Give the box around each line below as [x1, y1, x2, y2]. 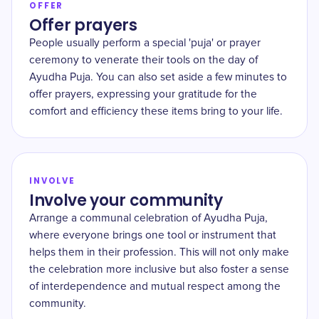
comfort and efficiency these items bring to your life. [29, 106, 283, 117]
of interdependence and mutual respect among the [29, 281, 281, 292]
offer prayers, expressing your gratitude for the [29, 89, 257, 100]
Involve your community [29, 189, 223, 211]
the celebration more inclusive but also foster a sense [29, 264, 289, 275]
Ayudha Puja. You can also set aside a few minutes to [29, 72, 287, 83]
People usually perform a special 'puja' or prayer [29, 38, 261, 48]
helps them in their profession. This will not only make [29, 247, 289, 258]
